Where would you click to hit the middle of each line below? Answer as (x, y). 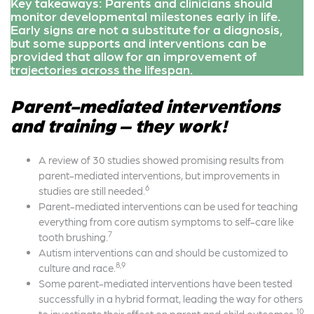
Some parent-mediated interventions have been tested (165, 283)
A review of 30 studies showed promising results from (161, 160)
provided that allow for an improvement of (134, 56)
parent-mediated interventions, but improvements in (159, 175)
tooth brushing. (73, 237)
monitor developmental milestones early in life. (145, 16)
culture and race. (77, 268)
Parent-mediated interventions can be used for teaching (168, 206)
